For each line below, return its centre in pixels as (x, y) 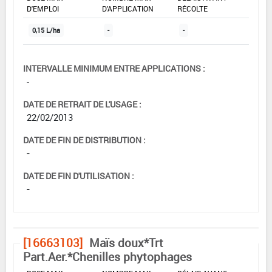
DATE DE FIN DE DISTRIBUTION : (84, 140)
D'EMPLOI (43, 9)
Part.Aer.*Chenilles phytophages (107, 257)
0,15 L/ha (46, 31)
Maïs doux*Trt (126, 243)
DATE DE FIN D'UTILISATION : (79, 176)
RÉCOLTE (192, 9)
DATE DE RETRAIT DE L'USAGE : (82, 104)
